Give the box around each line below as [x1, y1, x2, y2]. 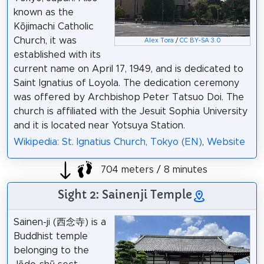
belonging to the [13, 246, 89, 256]
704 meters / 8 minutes [98, 164, 207, 174]
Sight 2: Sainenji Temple [58, 187, 192, 202]
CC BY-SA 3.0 [179, 37, 221, 44]
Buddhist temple [13, 232, 88, 242]
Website [206, 137, 245, 147]
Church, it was [13, 35, 77, 45]
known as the [13, 7, 74, 17]
